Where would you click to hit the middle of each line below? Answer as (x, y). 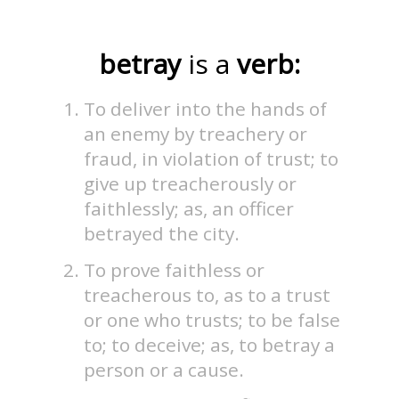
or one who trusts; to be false (212, 319)
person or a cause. (164, 369)
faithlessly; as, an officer (189, 209)
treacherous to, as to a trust (208, 294)
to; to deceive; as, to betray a (210, 344)
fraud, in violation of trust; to (212, 159)
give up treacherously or (191, 184)
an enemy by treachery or (196, 134)
